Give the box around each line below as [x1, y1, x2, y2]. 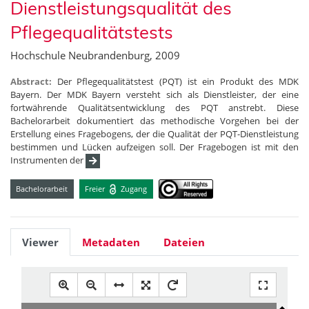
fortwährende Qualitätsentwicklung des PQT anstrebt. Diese [10, 101, 299, 114]
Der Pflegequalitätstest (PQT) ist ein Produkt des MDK [57, 75, 299, 88]
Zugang [119, 183, 148, 194]
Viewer [22, 235, 59, 250]
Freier [85, 183, 108, 194]
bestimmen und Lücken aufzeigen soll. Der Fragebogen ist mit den [10, 141, 299, 154]
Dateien [163, 235, 205, 250]
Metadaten [82, 235, 140, 250]
